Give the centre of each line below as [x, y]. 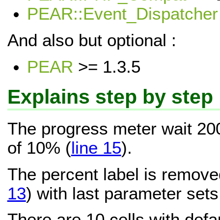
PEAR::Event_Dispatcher [122, 14]
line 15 [96, 148]
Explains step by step [110, 96]
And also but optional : [92, 40]
